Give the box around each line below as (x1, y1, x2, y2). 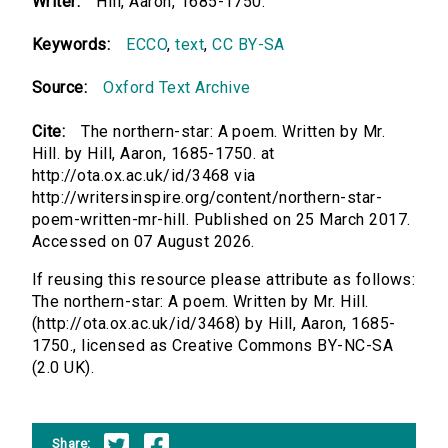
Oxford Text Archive (103, 78, 251, 98)
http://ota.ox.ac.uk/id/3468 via (32, 166, 256, 186)
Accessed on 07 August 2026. (32, 232, 255, 252)
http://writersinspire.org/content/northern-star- (32, 188, 383, 208)
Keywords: (32, 35, 111, 55)
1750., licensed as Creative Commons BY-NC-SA (32, 336, 394, 356)
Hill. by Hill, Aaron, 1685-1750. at (32, 144, 275, 164)
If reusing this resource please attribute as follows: (32, 270, 416, 290)
